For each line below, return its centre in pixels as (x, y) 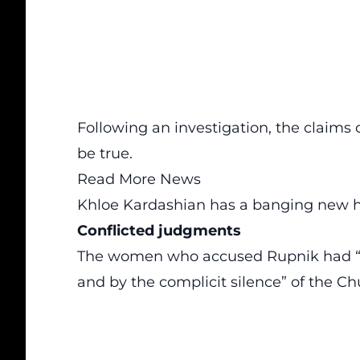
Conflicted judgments (159, 231)
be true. (105, 153)
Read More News (139, 179)
